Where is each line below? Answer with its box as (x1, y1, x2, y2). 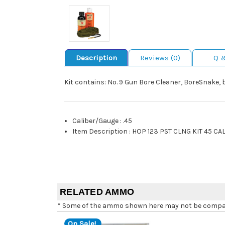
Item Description (72, 127, 128, 136)
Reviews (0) (140, 53, 180, 63)
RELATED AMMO (60, 187, 134, 197)
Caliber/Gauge (72, 117, 119, 126)
